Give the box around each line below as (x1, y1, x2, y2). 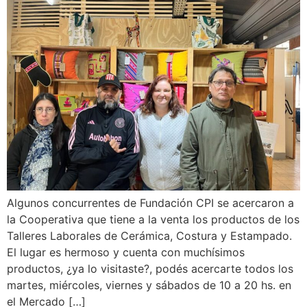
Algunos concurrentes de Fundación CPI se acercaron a (7, 196, 294, 210)
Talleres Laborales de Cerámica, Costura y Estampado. (7, 229, 292, 243)
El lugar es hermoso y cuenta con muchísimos (7, 245, 245, 259)
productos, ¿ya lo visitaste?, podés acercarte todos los (7, 262, 293, 275)
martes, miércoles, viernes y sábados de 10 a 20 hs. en (7, 278, 291, 292)
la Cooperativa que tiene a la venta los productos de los (7, 212, 299, 226)
